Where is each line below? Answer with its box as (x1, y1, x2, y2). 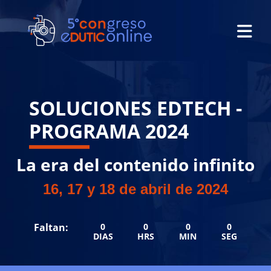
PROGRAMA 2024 (29, 118, 189, 144)
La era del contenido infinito (16, 153, 255, 176)
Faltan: (33, 221, 68, 234)
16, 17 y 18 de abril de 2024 (43, 181, 228, 197)
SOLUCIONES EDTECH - (29, 95, 242, 121)
